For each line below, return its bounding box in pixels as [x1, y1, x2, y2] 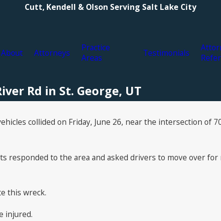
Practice [81, 42, 110, 53]
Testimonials [143, 47, 189, 58]
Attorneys [34, 47, 71, 58]
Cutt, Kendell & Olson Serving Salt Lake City [25, 1, 196, 12]
